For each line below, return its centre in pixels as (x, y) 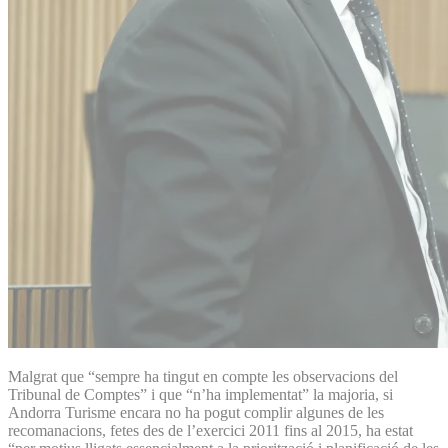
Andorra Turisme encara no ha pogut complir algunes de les (196, 412)
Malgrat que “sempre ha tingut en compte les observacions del (203, 376)
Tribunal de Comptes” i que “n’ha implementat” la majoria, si (200, 394)
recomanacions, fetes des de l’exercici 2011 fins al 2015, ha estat (210, 430)
